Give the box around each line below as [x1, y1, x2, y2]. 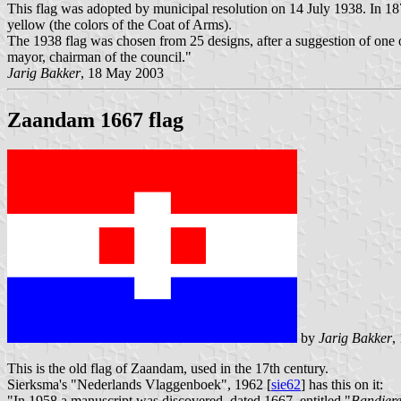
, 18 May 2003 [81, 64, 164, 81]
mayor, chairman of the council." [7, 48, 192, 64]
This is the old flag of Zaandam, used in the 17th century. [7, 361, 328, 377]
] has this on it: [301, 377, 383, 393]
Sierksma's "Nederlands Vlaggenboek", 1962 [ [7, 377, 271, 393]
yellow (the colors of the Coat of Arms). [7, 16, 232, 32]
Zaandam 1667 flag [7, 107, 183, 132]
